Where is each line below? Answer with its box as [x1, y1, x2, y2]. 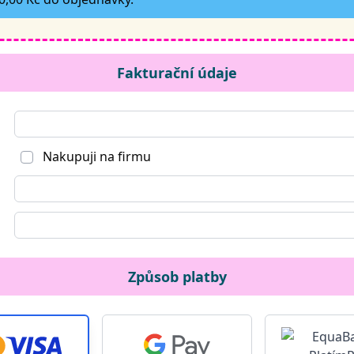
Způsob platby [127, 267, 227, 286]
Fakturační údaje [117, 63, 237, 82]
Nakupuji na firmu [40, 148, 151, 165]
